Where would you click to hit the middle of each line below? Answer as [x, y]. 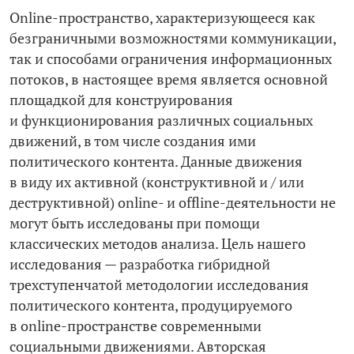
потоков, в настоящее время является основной [169, 80]
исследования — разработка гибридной [140, 265]
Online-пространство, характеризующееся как [162, 18]
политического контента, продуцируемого [151, 306]
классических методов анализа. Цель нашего [158, 244]
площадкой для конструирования [121, 100]
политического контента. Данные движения [156, 162]
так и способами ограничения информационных [171, 59]
